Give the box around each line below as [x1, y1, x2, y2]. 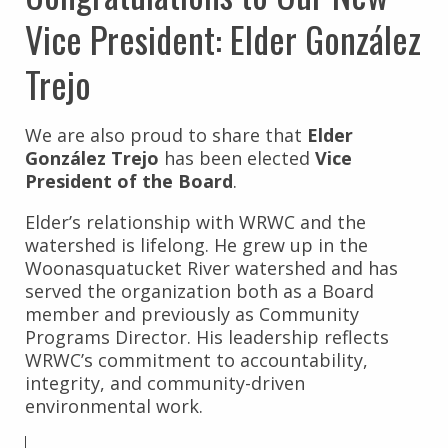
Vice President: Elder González [25, 11, 421, 65]
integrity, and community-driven [25, 370, 305, 395]
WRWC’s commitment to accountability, [25, 347, 368, 372]
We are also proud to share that [25, 122, 307, 147]
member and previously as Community [25, 301, 359, 326]
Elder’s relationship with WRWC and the [25, 209, 366, 234]
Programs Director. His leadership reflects [25, 324, 389, 349]
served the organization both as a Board [25, 278, 374, 303]
